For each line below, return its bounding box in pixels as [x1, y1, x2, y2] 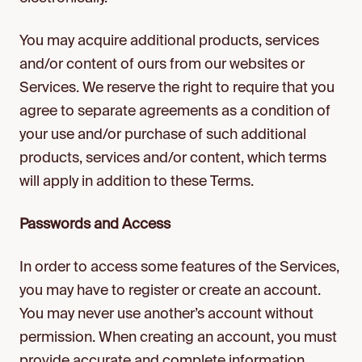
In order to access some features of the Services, [19, 260, 339, 275]
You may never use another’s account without [19, 307, 314, 322]
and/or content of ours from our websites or [19, 57, 305, 72]
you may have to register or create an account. [19, 284, 321, 298]
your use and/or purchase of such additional [19, 128, 306, 142]
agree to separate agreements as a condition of [19, 104, 330, 119]
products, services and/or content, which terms [19, 151, 326, 166]
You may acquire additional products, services [19, 34, 319, 48]
